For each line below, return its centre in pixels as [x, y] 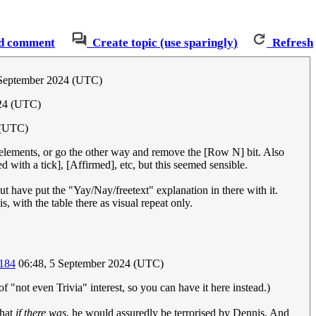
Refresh [293, 42]
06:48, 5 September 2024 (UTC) [90, 264]
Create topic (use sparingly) [165, 42]
